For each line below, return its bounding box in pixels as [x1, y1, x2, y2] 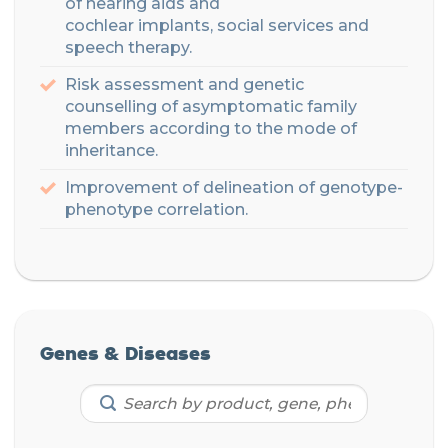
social [217, 16, 264, 36]
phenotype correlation [65, 200, 245, 220]
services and [264, 16, 369, 36]
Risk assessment [65, 75, 208, 95]
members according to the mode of [65, 119, 357, 139]
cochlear [65, 16, 134, 36]
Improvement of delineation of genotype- [65, 178, 403, 198]
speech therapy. [65, 38, 192, 58]
